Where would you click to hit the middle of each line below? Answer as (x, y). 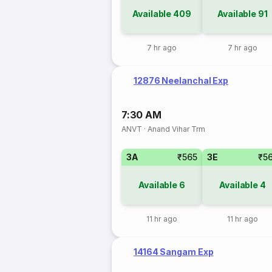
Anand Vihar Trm (177, 129)
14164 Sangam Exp (174, 252)
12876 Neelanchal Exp (181, 80)
